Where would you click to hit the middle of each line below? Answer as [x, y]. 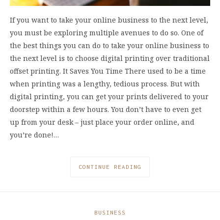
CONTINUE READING [110, 166]
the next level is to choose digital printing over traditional [110, 58]
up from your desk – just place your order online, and [102, 122]
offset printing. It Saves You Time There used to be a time [108, 71]
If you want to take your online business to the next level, [109, 20]
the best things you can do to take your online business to [110, 45]
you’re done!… [34, 135]
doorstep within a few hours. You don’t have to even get [106, 109]
